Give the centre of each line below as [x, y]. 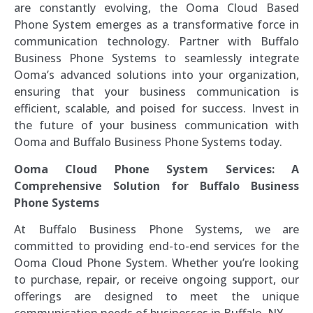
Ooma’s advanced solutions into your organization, [156, 75]
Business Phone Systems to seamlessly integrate [156, 58]
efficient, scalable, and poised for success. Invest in [156, 109]
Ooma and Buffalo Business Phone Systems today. [148, 142]
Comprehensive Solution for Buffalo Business [156, 185]
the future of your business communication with [156, 125]
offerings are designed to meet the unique [156, 297]
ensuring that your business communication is [156, 92]
